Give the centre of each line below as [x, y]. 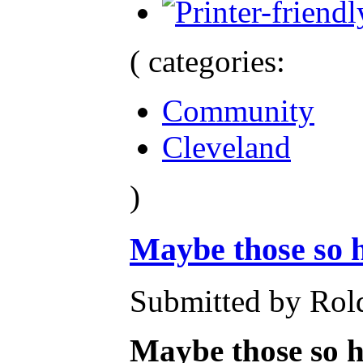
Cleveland [226, 147]
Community [238, 110]
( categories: [207, 61]
